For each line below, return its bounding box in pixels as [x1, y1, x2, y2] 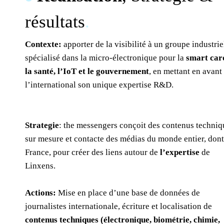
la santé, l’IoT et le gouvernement [25, 66, 149, 76]
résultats [25, 12, 85, 31]
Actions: [25, 188, 58, 197]
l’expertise [160, 147, 202, 157]
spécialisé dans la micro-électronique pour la [25, 53, 186, 62]
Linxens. [25, 161, 56, 170]
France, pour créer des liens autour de [25, 147, 160, 157]
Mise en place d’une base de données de [58, 188, 200, 197]
